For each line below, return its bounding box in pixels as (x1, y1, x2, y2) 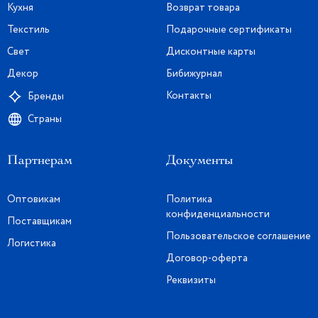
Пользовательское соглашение (166, 229, 311, 243)
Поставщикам (7, 214, 72, 229)
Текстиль (7, 23, 50, 37)
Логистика (7, 236, 56, 251)
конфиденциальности (166, 207, 270, 221)
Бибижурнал (166, 67, 222, 81)
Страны (28, 111, 62, 126)
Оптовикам (7, 192, 60, 207)
